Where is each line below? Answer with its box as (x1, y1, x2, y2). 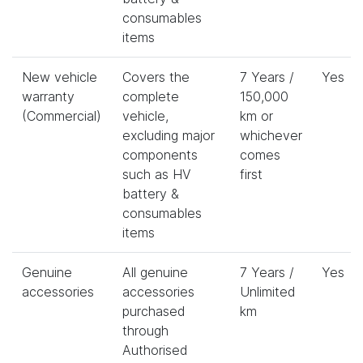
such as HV (122, 165, 191, 182)
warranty (22, 88, 75, 105)
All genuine (122, 263, 188, 280)
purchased (122, 302, 185, 319)
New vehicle (22, 68, 97, 85)
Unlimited (240, 283, 295, 300)
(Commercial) (22, 107, 101, 124)
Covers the (122, 68, 190, 85)
